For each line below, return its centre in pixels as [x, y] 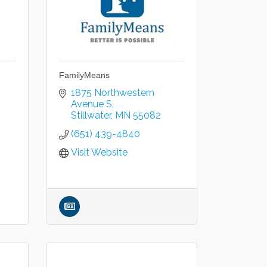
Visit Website [100, 152]
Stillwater [91, 115]
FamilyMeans [85, 75]
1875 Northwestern [113, 93]
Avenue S [92, 104]
